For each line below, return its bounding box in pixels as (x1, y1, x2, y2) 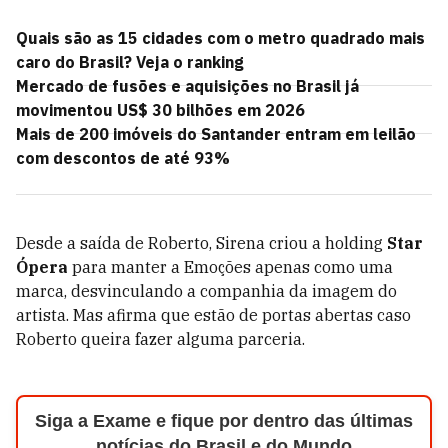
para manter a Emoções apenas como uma (68, 257, 393, 277)
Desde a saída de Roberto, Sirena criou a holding (16, 233, 383, 253)
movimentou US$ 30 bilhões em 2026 (16, 100, 305, 120)
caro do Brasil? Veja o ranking (16, 52, 244, 72)
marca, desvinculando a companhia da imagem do (16, 281, 397, 301)
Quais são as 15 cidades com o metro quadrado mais (16, 28, 425, 48)
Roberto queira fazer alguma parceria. (16, 329, 305, 349)
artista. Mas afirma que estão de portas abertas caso (16, 305, 411, 325)
